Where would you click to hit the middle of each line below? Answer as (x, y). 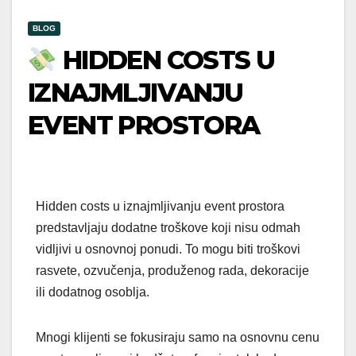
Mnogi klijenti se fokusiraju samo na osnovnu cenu (178, 338)
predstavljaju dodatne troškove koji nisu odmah (168, 228)
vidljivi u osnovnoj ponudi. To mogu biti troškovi (168, 250)
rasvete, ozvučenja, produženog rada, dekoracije (172, 271)
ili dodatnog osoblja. (93, 292)
